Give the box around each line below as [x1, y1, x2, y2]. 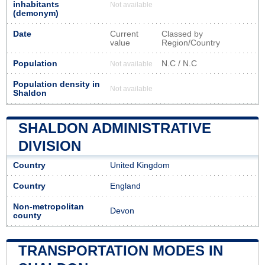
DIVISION [18, 137, 81, 154]
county [13, 211, 41, 220]
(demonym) [13, 8, 59, 18]
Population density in [13, 79, 100, 89]
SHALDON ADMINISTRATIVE [18, 119, 211, 136]
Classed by [161, 29, 203, 38]
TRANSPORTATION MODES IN [18, 242, 223, 258]
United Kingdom [110, 160, 170, 170]
